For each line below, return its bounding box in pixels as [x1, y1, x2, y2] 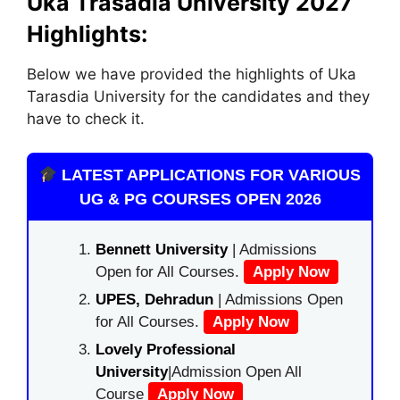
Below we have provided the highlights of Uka [27, 64, 356, 83]
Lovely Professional [96, 341, 236, 358]
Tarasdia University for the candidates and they [27, 87, 370, 105]
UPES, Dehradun [96, 291, 213, 308]
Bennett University [96, 241, 228, 258]
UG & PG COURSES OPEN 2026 [79, 190, 321, 208]
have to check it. [27, 109, 145, 128]
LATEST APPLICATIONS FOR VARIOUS [57, 166, 362, 184]
